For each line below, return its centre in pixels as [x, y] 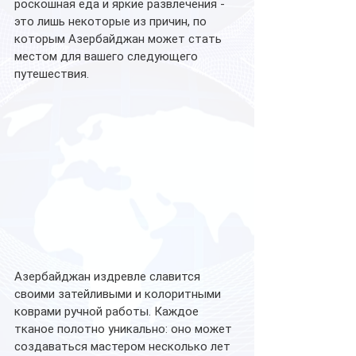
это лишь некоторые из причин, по [112, 21]
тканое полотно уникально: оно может [125, 329]
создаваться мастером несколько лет [124, 347]
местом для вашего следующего [108, 56]
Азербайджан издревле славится [109, 277]
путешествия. [53, 74]
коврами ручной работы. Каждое [108, 312]
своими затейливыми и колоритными [119, 294]
